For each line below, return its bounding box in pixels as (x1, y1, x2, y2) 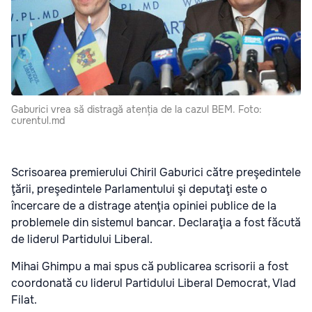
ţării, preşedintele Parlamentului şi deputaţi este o (11, 182, 267, 196)
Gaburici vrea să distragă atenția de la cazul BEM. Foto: (11, 103, 262, 116)
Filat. (11, 292, 37, 307)
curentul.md (11, 114, 65, 127)
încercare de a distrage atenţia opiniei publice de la (11, 198, 276, 213)
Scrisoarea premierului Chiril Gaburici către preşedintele (11, 165, 301, 180)
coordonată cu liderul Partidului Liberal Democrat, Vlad (11, 276, 296, 290)
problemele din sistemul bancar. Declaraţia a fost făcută (11, 215, 301, 230)
